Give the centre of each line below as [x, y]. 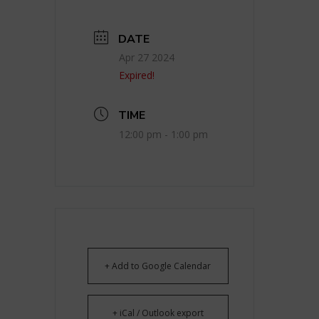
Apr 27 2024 [146, 57]
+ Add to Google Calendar [158, 266]
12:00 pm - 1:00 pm [163, 135]
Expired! [136, 75]
